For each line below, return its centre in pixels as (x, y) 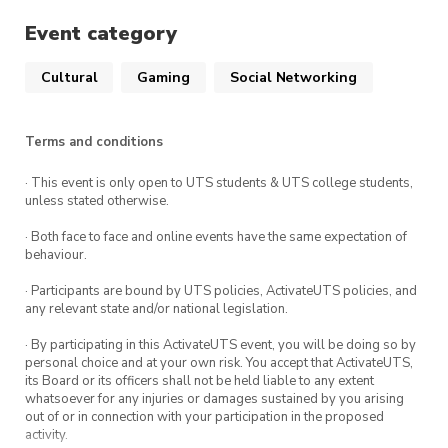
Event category (101, 33)
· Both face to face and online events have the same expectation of (216, 237)
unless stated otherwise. (97, 201)
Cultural (69, 78)
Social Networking (293, 78)
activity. (46, 435)
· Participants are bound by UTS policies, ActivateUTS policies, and (221, 291)
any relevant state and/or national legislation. (156, 309)
